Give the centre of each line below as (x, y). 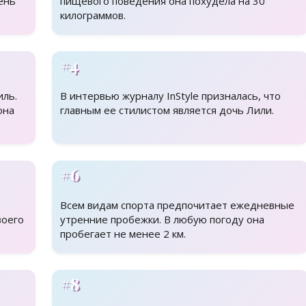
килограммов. (93, 15)
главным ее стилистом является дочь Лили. (167, 110)
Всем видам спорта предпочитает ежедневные (177, 205)
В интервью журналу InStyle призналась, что (170, 96)
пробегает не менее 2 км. (123, 234)
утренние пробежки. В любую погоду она (162, 220)
